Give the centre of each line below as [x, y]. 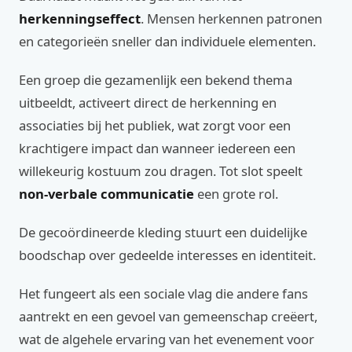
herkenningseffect [80, 18]
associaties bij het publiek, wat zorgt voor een [155, 125]
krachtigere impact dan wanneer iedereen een [157, 148]
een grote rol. [236, 194]
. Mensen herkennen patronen [231, 18]
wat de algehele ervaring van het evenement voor [167, 339]
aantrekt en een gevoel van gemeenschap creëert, [168, 316]
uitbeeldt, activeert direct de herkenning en [148, 103]
